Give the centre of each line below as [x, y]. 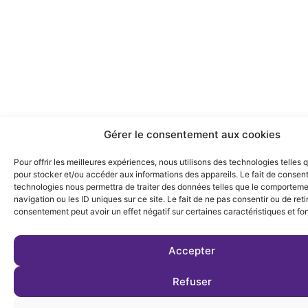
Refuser [192, 281]
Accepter [192, 250]
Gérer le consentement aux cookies [192, 134]
